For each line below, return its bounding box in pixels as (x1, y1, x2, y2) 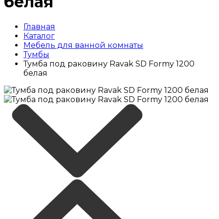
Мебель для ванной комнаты (23, 40, 143, 50)
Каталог (23, 31, 55, 41)
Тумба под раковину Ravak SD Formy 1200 (23, 59, 195, 68)
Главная (23, 22, 55, 31)
